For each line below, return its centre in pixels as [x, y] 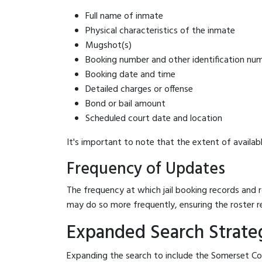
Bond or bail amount [125, 104]
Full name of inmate [124, 16]
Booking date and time [130, 75]
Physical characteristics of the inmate [160, 31]
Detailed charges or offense [139, 89]
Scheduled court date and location [154, 118]
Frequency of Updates [146, 169]
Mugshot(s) [108, 45]
